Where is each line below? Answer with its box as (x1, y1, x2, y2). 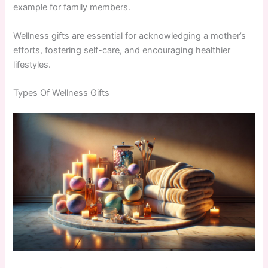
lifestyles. (13, 59, 51, 70)
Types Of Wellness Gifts (13, 87, 110, 98)
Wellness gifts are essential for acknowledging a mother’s (13, 30, 246, 41)
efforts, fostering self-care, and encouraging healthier (13, 44, 231, 56)
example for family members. (13, 2, 131, 13)
